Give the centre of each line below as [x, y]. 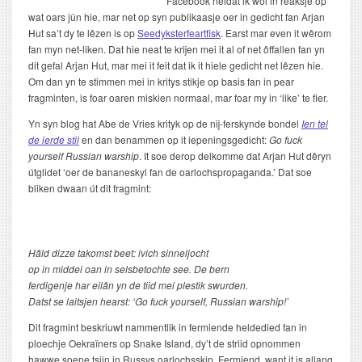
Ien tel [315, 123]
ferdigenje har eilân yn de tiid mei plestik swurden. [138, 285]
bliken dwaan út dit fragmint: [90, 188]
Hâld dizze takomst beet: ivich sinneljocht [118, 253]
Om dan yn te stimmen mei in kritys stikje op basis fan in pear [161, 81]
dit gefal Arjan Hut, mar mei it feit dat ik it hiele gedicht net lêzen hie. [176, 65]
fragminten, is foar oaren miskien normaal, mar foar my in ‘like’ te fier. [178, 97]
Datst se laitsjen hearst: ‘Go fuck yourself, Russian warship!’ [158, 301]
